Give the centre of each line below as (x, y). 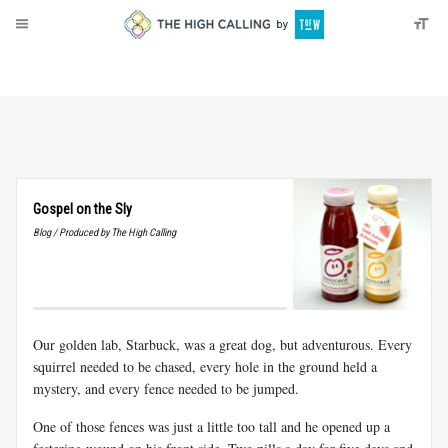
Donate (81, 66)
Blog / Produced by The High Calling (104, 232)
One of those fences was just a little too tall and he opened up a (211, 426)
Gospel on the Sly (82, 209)
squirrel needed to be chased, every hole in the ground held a (205, 366)
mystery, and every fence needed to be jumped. (166, 388)
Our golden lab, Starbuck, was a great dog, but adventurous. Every (222, 344)
